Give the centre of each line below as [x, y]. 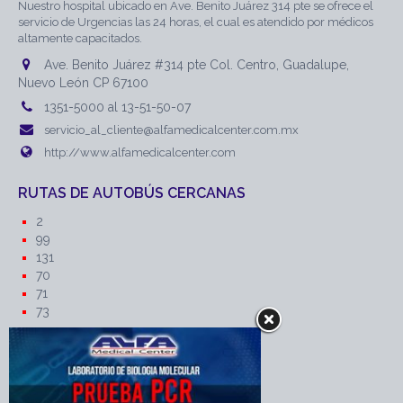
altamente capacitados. [80, 38]
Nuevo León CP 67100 [83, 82]
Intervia [56, 380]
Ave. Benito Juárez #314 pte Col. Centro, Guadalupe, [197, 64]
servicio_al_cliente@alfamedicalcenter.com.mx [172, 130]
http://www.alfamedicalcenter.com [140, 152]
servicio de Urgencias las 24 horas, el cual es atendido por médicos [196, 22]
